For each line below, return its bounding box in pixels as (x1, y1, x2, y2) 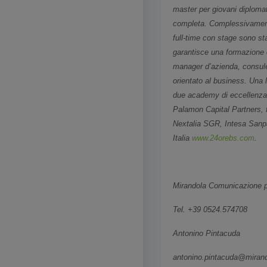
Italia (173, 133, 190, 142)
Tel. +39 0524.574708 (173, 205, 247, 214)
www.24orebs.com (190, 133, 254, 142)
